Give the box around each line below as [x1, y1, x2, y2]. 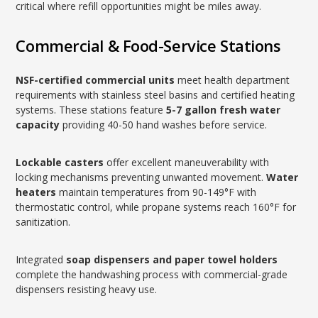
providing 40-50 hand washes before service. [60, 118, 268, 131]
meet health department [175, 73, 290, 87]
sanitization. [16, 215, 71, 229]
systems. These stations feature [16, 103, 167, 116]
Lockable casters [16, 155, 104, 169]
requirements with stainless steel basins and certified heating [16, 88, 295, 102]
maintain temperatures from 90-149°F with [56, 185, 257, 199]
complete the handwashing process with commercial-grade [16, 268, 288, 281]
